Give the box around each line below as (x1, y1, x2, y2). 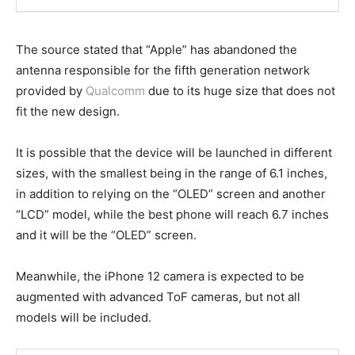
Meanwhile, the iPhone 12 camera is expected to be (16, 269, 304, 284)
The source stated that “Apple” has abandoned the (16, 42, 297, 58)
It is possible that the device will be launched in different (16, 145, 332, 161)
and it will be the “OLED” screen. (16, 227, 197, 243)
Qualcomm (86, 83, 145, 99)
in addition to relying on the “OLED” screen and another (16, 186, 326, 202)
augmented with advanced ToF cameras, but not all (16, 289, 300, 305)
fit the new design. (16, 104, 120, 120)
